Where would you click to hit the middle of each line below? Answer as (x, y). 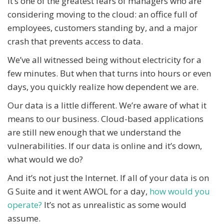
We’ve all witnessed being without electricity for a (104, 59)
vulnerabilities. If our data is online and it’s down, (105, 145)
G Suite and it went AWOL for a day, (78, 191)
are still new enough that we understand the (94, 132)
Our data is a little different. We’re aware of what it (107, 105)
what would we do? (45, 159)
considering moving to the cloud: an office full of (102, 14)
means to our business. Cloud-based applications (105, 118)
